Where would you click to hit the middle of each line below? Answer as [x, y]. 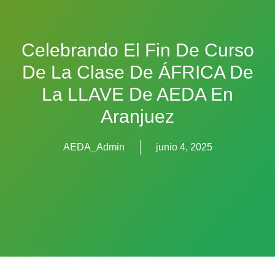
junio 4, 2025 [184, 147]
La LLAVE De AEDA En [137, 94]
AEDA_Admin [94, 147]
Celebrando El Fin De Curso [137, 50]
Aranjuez [137, 116]
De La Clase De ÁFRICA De [137, 72]
